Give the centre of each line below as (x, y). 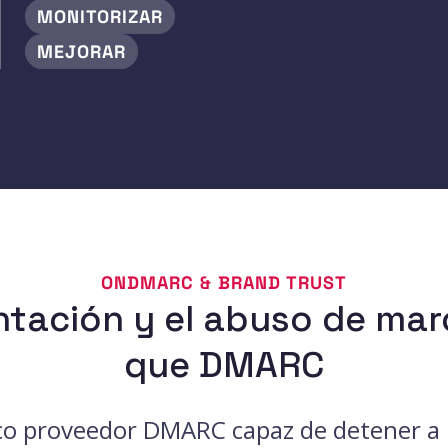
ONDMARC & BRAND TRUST (224, 282)
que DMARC (224, 364)
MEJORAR (81, 51)
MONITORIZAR (100, 16)
